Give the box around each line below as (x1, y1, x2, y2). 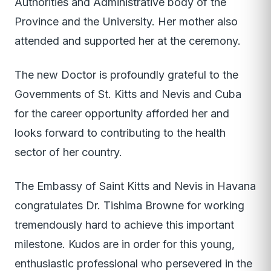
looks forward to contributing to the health (15, 126, 226, 140)
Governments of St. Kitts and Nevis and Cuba (15, 88, 241, 101)
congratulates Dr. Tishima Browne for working (15, 199, 244, 212)
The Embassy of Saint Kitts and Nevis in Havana (15, 180, 256, 193)
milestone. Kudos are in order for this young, (15, 238, 235, 251)
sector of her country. (15, 146, 122, 159)
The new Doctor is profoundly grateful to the (15, 68, 238, 82)
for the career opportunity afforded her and (15, 107, 229, 120)
